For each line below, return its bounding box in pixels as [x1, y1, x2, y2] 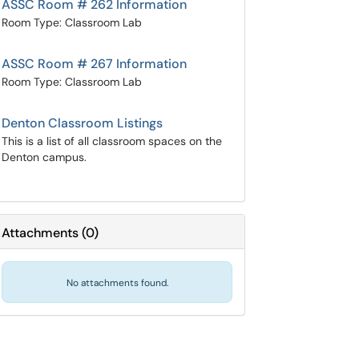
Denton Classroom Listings [2, 115, 163, 131]
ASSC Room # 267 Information [2, 55, 187, 72]
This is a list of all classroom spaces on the [2, 134, 222, 148]
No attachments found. [66, 276, 168, 289]
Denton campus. [2, 150, 87, 164]
